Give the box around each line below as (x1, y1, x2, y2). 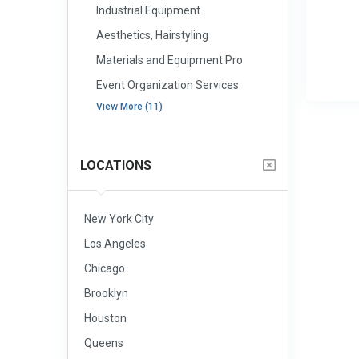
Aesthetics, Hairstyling (96, 29, 208, 42)
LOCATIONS (80, 158, 151, 173)
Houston (84, 312, 127, 325)
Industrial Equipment (96, 4, 200, 17)
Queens (84, 337, 123, 349)
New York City (84, 212, 154, 225)
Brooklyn (84, 287, 128, 300)
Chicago (84, 262, 125, 275)
